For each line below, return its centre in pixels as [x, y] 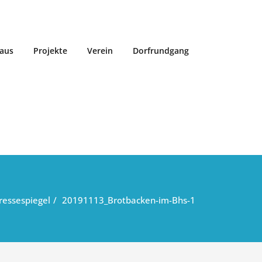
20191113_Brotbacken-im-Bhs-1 [129, 200]
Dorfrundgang [161, 50]
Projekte [51, 50]
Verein [100, 50]
